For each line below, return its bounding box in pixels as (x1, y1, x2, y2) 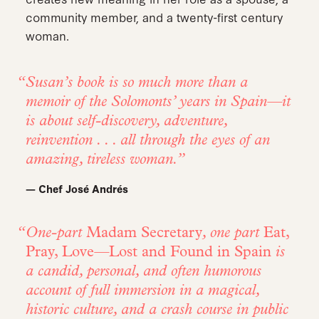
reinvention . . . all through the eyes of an (25, 133, 270, 148)
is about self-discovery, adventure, (25, 114, 227, 129)
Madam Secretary (85, 226, 202, 241)
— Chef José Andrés (25, 181, 128, 196)
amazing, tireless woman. (25, 152, 175, 167)
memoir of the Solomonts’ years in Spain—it (25, 95, 291, 110)
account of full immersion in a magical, (25, 283, 259, 298)
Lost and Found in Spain (108, 245, 271, 260)
